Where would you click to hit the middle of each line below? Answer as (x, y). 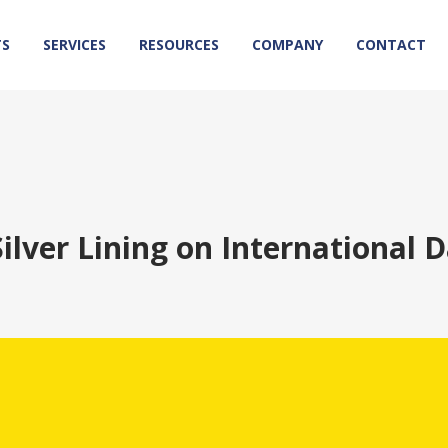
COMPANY (287, 44)
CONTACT (391, 44)
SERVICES (74, 44)
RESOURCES (179, 44)
